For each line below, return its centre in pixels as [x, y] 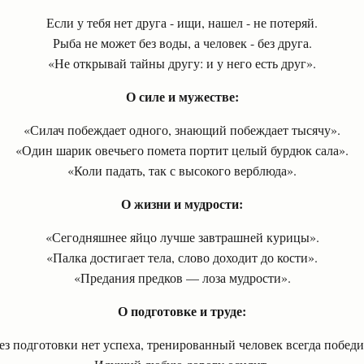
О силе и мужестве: [182, 96]
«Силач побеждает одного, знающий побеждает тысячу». [182, 130]
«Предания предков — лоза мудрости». [182, 277]
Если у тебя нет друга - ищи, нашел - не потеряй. [182, 22]
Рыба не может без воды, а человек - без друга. [182, 43]
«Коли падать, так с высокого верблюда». [182, 170]
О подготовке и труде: [182, 311]
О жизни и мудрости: [182, 204]
